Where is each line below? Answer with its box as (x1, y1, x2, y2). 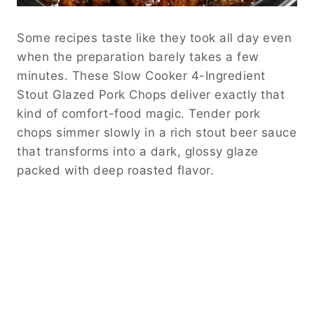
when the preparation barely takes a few (17, 50, 259, 64)
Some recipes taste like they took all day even (17, 31, 292, 46)
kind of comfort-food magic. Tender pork (17, 107, 261, 121)
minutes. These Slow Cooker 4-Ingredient (17, 69, 266, 83)
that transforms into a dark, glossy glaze (17, 144, 259, 159)
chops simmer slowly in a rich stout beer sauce (17, 125, 296, 140)
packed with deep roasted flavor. (17, 163, 214, 178)
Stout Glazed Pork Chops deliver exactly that (17, 88, 285, 102)
